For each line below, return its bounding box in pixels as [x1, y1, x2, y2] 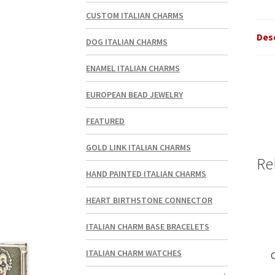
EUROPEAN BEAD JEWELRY [86, 89, 184, 101]
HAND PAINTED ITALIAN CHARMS [86, 168, 207, 180]
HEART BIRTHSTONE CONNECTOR [86, 195, 213, 206]
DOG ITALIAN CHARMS [86, 36, 168, 48]
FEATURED [86, 115, 125, 127]
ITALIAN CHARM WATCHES [86, 247, 182, 259]
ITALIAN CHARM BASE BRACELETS [86, 221, 210, 233]
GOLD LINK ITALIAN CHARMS [86, 142, 192, 153]
